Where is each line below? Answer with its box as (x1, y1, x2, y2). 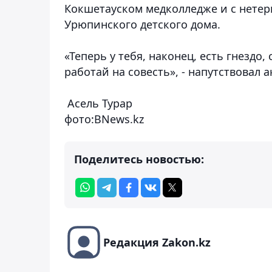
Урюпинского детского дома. (64, 16, 220, 32)
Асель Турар (67, 95, 132, 110)
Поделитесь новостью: (74, 151, 204, 166)
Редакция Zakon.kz (103, 234, 211, 250)
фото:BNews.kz (64, 111, 147, 126)
